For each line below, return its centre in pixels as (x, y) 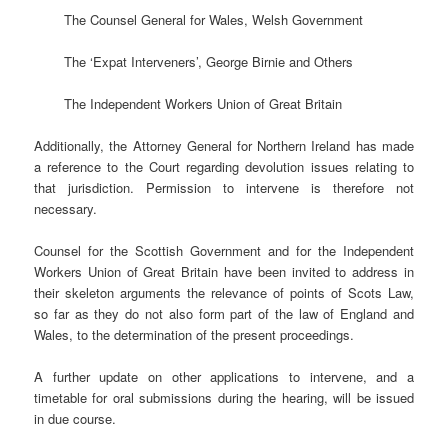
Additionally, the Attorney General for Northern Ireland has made (224, 145)
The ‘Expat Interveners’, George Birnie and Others (209, 61)
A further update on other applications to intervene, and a (224, 377)
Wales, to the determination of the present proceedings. (194, 335)
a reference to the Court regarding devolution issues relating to (224, 166)
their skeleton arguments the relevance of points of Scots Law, (224, 293)
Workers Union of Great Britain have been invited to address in (224, 272)
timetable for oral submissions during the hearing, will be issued (224, 398)
